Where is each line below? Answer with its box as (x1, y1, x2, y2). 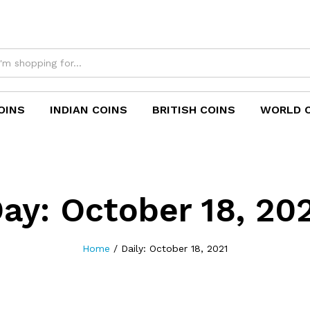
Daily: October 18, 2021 (121, 243, 228, 254)
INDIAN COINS (50, 103, 127, 116)
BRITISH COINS (152, 103, 235, 116)
